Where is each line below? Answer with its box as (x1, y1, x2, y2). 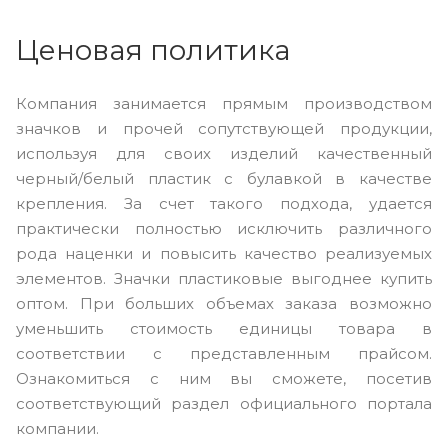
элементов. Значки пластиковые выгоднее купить (16, 268, 432, 288)
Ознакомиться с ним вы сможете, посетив (16, 368, 432, 388)
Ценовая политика (16, 32, 290, 67)
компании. (16, 418, 103, 438)
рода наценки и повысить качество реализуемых (16, 243, 432, 263)
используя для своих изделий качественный (16, 143, 432, 163)
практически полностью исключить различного (16, 218, 432, 238)
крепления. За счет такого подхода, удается (16, 193, 432, 213)
